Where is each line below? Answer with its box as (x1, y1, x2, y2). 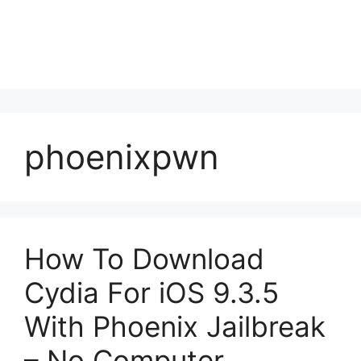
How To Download (24, 242, 264, 276)
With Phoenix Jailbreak (24, 309, 326, 343)
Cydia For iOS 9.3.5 (24, 276, 279, 309)
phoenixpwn (24, 136, 219, 177)
